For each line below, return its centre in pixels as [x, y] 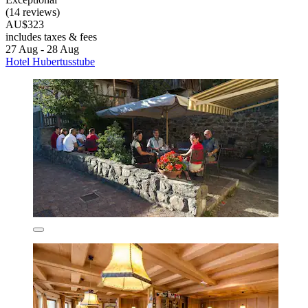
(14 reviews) [33, 12]
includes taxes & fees [51, 36]
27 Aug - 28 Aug [42, 49]
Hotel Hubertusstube [50, 61]
